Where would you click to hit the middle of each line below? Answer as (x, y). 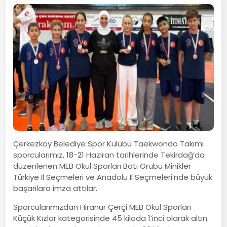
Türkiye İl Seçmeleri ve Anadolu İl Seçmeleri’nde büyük (113, 177)
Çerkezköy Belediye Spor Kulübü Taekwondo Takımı (109, 143)
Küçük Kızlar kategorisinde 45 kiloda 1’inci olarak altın (110, 218)
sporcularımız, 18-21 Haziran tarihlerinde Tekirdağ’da (109, 155)
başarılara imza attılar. (58, 188)
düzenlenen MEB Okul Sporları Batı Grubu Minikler (102, 166)
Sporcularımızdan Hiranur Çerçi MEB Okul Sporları (102, 207)
